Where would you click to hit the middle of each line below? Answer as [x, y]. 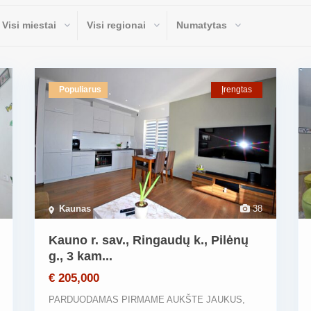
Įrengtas [237, 90]
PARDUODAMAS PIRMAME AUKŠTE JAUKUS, [147, 300]
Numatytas [202, 25]
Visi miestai [29, 25]
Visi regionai [116, 25]
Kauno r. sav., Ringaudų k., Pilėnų [149, 241]
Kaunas [75, 209]
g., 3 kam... [81, 257]
